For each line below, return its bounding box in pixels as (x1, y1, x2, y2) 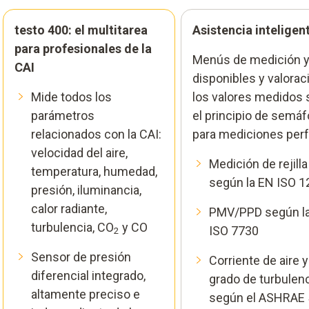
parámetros (31, 108, 94, 123)
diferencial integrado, (31, 268, 146, 283)
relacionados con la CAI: (31, 126, 161, 141)
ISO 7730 (209, 223, 259, 238)
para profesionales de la (14, 41, 152, 56)
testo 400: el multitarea (14, 22, 148, 37)
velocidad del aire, (31, 145, 128, 160)
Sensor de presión (31, 249, 131, 264)
